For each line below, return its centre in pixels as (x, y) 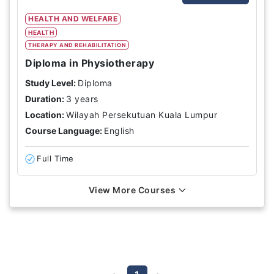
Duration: (45, 99)
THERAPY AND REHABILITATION (77, 45)
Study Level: (50, 83)
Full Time (55, 158)
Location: (45, 115)
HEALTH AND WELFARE (73, 19)
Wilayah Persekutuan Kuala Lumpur (142, 115)
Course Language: (64, 131)
